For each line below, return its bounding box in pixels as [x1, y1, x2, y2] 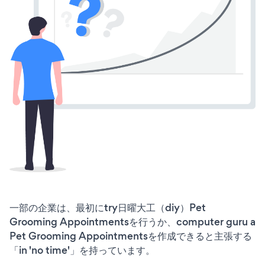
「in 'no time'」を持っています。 [9, 243, 155, 257]
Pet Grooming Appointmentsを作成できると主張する [9, 228, 252, 243]
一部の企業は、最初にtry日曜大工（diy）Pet [9, 200, 206, 215]
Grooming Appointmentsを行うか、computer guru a [9, 214, 256, 229]
